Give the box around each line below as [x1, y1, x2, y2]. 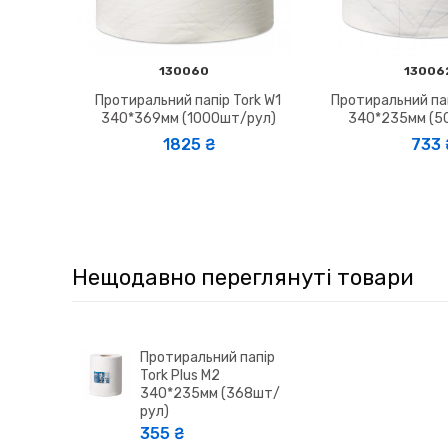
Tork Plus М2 [139, 366, 220, 384]
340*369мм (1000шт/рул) [100, 109, 276, 127]
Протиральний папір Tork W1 [95, 91, 281, 109]
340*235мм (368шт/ [139, 384, 280, 402]
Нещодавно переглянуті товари [72, 263, 414, 291]
